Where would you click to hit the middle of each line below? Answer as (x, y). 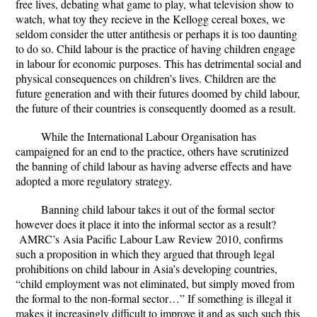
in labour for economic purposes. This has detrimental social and (158, 63)
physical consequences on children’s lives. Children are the (146, 78)
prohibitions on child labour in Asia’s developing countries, (146, 269)
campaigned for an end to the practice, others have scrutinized (152, 151)
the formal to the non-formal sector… (98, 298)
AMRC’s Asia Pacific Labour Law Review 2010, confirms (149, 239)
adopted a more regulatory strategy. (94, 181)
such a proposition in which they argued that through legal (145, 254)
